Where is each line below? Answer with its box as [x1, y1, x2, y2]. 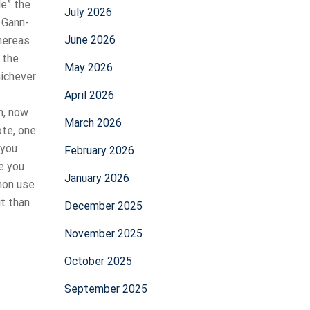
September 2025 [64, 282, 147, 295]
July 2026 [64, 6, 112, 19]
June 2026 [64, 33, 116, 46]
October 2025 [64, 255, 132, 268]
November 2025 [64, 227, 143, 240]
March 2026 [64, 116, 122, 129]
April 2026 [64, 89, 114, 102]
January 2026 [64, 172, 129, 185]
